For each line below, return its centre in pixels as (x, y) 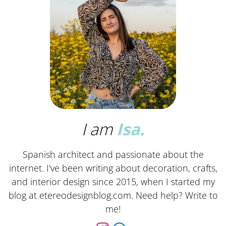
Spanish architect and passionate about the (113, 154)
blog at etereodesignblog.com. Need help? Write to (113, 195)
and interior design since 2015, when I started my (113, 181)
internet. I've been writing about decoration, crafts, (113, 168)
